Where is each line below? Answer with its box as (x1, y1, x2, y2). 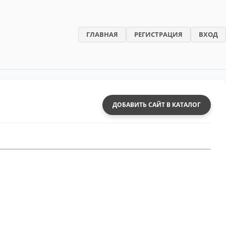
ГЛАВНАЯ (86, 29, 118, 39)
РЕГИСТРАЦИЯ (134, 29, 183, 39)
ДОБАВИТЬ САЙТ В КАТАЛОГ (112, 100, 201, 109)
